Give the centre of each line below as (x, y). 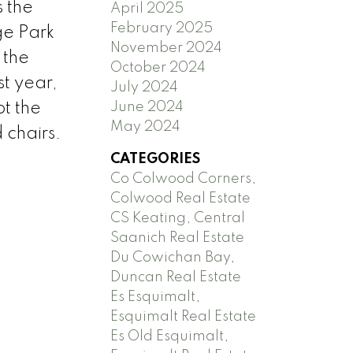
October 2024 (158, 67)
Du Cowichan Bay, (173, 257)
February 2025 (162, 28)
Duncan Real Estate (176, 277)
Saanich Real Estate (178, 238)
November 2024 (167, 48)
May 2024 (146, 126)
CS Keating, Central (178, 218)
